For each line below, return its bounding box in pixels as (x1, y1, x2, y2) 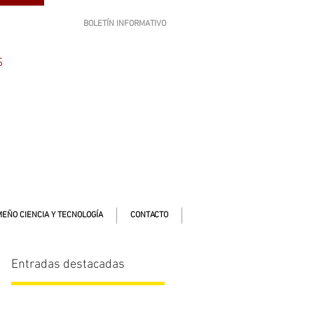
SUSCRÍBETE (102, 41, 156, 53)
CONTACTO (130, 210, 168, 220)
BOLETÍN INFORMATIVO (83, 19, 166, 29)
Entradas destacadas (11, 257, 125, 272)
